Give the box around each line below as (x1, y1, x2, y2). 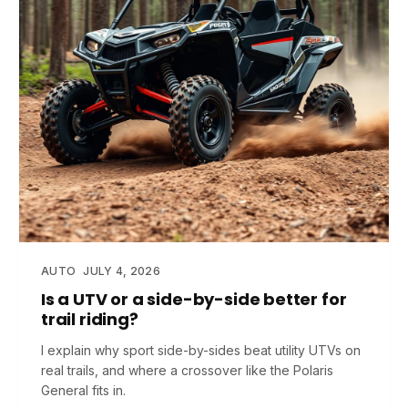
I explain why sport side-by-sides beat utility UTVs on (41, 342, 361, 358)
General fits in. (41, 382, 126, 398)
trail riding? (41, 308, 138, 331)
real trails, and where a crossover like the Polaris (41, 362, 333, 378)
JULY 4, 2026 (83, 264, 160, 278)
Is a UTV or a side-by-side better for (41, 288, 347, 311)
